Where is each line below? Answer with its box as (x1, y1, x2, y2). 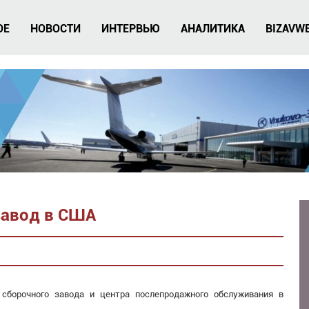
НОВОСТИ (30, 22, 81, 35)
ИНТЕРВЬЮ (101, 22, 160, 35)
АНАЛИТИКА (181, 22, 245, 35)
